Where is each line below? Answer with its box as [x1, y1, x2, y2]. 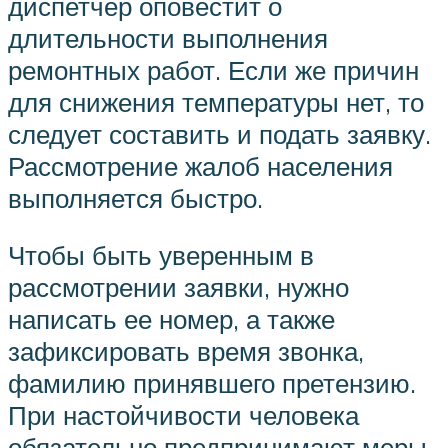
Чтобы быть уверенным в [8, 239, 314, 272]
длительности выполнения [8, 21, 328, 54]
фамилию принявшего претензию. [8, 367, 416, 400]
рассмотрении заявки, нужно [8, 271, 349, 304]
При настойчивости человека [8, 399, 359, 432]
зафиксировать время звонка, [8, 335, 364, 368]
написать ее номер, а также [8, 303, 335, 336]
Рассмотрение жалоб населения [8, 149, 393, 182]
